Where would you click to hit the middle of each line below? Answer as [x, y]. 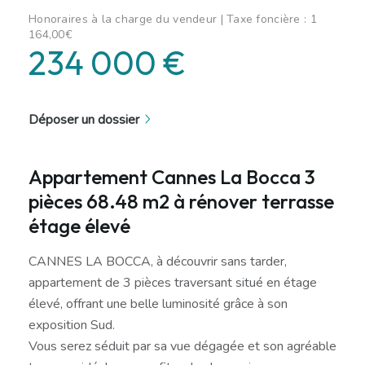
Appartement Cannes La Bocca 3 [172, 176]
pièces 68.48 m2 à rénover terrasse [181, 201]
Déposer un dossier [84, 119]
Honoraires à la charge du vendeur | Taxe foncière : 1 [173, 19]
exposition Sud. [72, 325]
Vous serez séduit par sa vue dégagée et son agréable [182, 346]
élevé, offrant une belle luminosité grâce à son [158, 303]
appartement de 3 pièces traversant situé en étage [173, 282]
